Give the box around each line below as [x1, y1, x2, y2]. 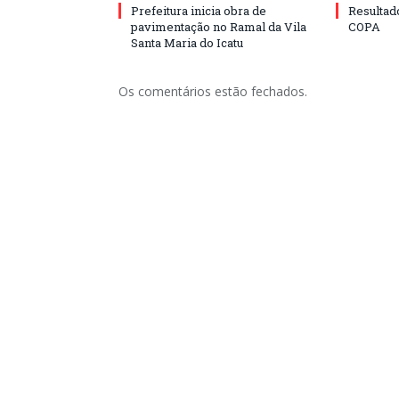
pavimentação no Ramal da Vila [131, 19, 306, 35]
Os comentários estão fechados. [118, 83, 307, 100]
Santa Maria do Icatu [131, 35, 243, 51]
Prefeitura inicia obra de [131, 3, 266, 19]
